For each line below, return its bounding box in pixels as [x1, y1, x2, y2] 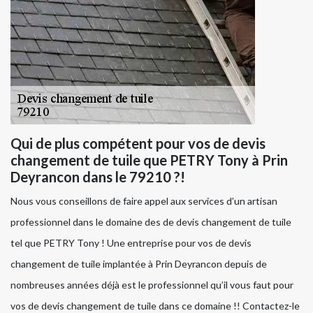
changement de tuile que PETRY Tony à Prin [10, 152, 288, 169]
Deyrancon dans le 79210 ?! [10, 168, 185, 186]
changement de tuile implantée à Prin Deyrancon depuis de [10, 258, 267, 270]
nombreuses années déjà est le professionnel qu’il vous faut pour [10, 279, 293, 291]
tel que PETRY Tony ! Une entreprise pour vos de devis [10, 237, 252, 249]
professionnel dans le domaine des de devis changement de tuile [10, 216, 291, 228]
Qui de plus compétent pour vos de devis [10, 135, 265, 152]
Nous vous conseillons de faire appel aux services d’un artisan [10, 195, 277, 208]
